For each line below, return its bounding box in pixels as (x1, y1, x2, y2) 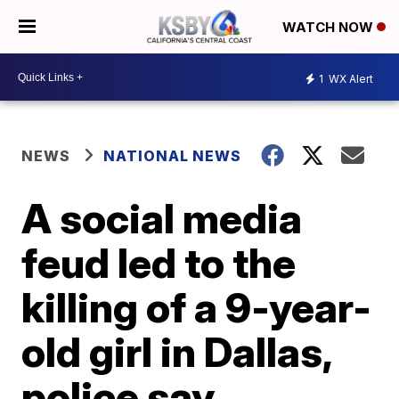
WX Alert (326, 71, 373, 85)
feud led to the (21, 238, 297, 288)
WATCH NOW (282, 19, 377, 37)
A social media (21, 193, 303, 243)
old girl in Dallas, (21, 327, 332, 377)
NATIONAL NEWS (103, 147, 242, 165)
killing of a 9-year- (21, 282, 372, 332)
